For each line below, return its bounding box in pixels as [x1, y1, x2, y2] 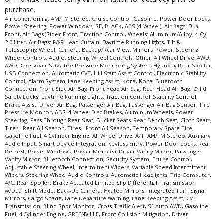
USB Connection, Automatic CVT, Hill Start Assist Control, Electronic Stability [5, 69, 206, 77]
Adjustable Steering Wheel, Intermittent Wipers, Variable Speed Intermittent [5, 163, 206, 171]
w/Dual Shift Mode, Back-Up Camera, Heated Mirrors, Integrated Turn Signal [5, 186, 206, 194]
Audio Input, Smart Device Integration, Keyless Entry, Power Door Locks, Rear [5, 139, 211, 147]
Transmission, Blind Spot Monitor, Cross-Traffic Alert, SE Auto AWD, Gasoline [5, 202, 208, 210]
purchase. [5, 4, 35, 14]
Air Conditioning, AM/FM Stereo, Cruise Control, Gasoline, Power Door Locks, [5, 14, 211, 22]
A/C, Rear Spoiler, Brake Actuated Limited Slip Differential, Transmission [5, 178, 196, 186]
